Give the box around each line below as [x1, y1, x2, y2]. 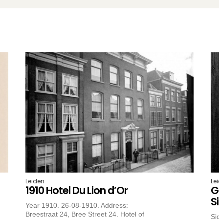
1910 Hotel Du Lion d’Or [25, 183, 128, 197]
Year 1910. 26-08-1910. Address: [25, 201, 129, 209]
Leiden [25, 176, 45, 185]
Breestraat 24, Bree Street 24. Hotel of [25, 210, 145, 218]
